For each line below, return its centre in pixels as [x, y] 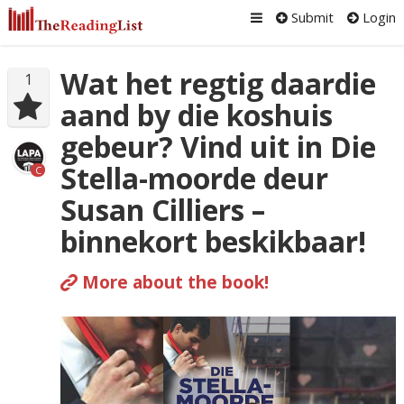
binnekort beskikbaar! [213, 241]
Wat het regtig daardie [218, 83]
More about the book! [173, 281]
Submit [311, 17]
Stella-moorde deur [194, 178]
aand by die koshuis [196, 115]
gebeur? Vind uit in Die [218, 147]
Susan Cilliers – [162, 210]
